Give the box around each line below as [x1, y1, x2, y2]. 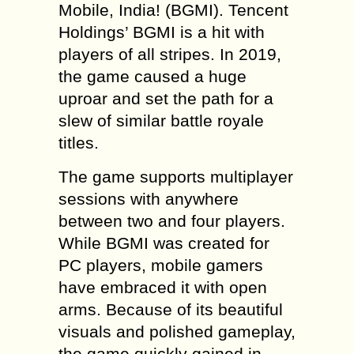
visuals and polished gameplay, [58, 322, 296, 341]
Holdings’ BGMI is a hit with [58, 23, 265, 41]
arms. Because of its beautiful [58, 300, 283, 318]
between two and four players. [58, 212, 285, 230]
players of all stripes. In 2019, [58, 45, 281, 63]
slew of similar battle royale [58, 111, 264, 130]
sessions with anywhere [58, 190, 239, 208]
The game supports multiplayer [58, 168, 293, 186]
